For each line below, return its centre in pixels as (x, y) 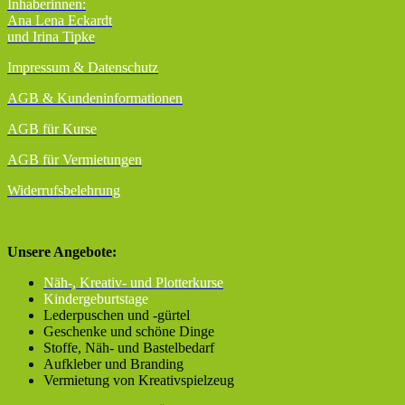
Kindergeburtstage (96, 299)
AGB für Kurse (52, 129)
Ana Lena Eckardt (60, 21)
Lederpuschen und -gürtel (117, 316)
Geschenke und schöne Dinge (129, 332)
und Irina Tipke (51, 37)
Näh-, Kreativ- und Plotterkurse (133, 283)
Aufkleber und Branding (113, 364)
